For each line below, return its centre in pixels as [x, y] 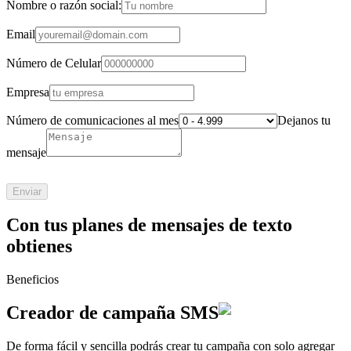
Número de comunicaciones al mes [92, 120]
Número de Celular [54, 63]
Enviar [27, 191]
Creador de [52, 313]
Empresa [28, 92]
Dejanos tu [304, 120]
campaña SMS [161, 313]
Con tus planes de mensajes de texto [149, 225]
